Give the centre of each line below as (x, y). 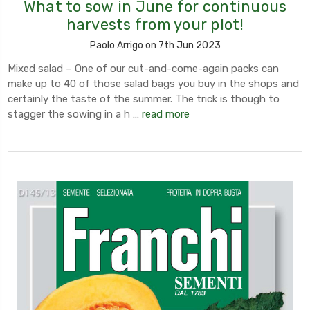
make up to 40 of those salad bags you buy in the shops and (153, 83)
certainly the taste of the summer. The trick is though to (144, 99)
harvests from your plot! (155, 24)
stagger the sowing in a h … (75, 114)
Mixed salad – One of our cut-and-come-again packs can (143, 68)
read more (166, 114)
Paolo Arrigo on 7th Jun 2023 (155, 45)
